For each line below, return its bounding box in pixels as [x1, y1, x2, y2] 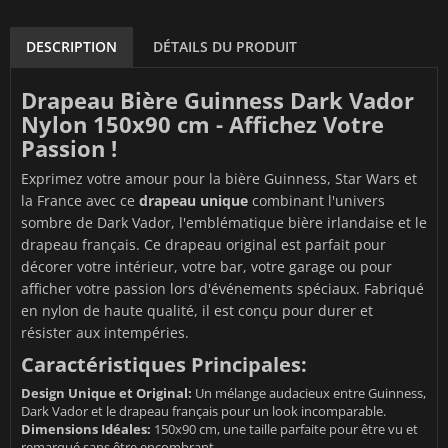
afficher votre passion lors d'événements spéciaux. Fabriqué [21, 278, 424, 298]
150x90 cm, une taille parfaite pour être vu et [151, 419, 418, 438]
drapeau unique [139, 190, 248, 210]
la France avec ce [21, 190, 139, 210]
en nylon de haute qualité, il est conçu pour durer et [21, 300, 373, 320]
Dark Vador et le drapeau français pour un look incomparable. [21, 401, 386, 420]
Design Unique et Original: [21, 383, 192, 402]
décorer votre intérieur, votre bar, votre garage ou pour [21, 256, 392, 276]
